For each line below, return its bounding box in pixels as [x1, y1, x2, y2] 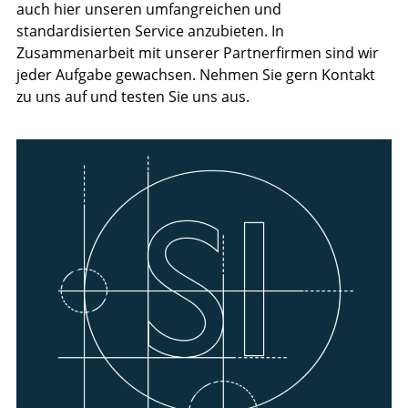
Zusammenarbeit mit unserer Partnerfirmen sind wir [16, 42, 379, 63]
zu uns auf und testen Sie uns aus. [16, 86, 250, 107]
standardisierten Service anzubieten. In [16, 20, 284, 41]
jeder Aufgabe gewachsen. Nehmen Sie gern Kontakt [16, 64, 375, 85]
